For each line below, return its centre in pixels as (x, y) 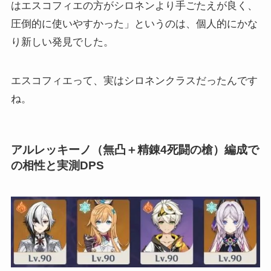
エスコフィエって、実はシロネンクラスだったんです (134, 81)
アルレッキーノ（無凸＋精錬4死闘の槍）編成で (135, 150)
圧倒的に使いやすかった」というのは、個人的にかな (134, 24)
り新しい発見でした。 (62, 42)
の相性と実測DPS (57, 166)
